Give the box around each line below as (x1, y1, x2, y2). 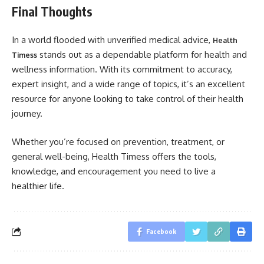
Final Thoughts (12, 3, 93, 19)
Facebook (146, 227, 176, 235)
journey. (12, 108, 42, 119)
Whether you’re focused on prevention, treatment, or (12, 136, 225, 147)
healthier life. (12, 180, 64, 192)
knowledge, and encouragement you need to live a (12, 165, 216, 177)
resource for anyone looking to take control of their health (12, 93, 243, 104)
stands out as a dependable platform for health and (37, 49, 247, 60)
